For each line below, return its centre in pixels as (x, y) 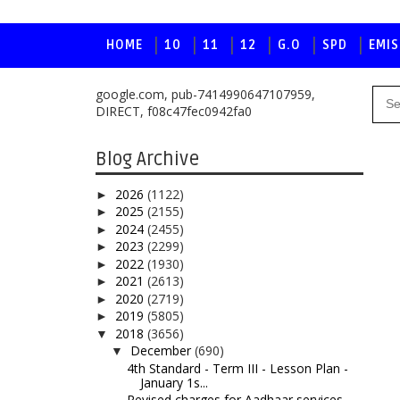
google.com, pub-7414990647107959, (205, 94)
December (162, 350)
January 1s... (174, 382)
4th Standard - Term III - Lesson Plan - (237, 368)
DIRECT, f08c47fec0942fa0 (174, 111)
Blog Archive (147, 159)
